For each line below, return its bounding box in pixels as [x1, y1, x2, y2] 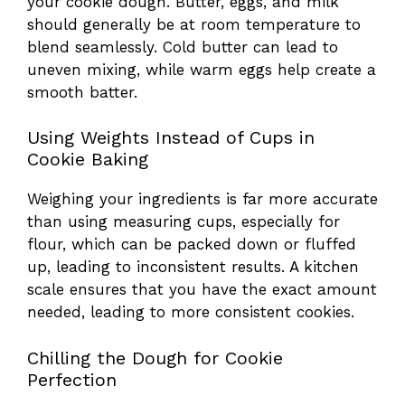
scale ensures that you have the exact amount [27, 280, 377, 299]
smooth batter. [27, 82, 137, 101]
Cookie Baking [27, 148, 148, 171]
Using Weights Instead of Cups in [27, 127, 315, 149]
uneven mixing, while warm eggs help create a [27, 60, 376, 79]
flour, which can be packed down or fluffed [27, 235, 356, 254]
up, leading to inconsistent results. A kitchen [27, 258, 359, 277]
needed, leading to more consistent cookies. [27, 303, 354, 322]
